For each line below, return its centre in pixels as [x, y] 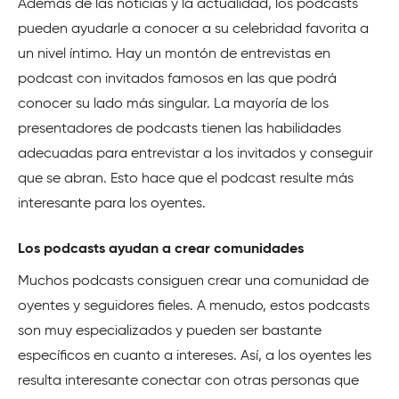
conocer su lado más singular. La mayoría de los [173, 104]
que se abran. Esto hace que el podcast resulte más [186, 179]
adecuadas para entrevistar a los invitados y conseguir [195, 154]
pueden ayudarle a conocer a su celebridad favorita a [193, 29]
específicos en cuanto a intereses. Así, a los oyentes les [195, 356]
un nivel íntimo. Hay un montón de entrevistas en [174, 54]
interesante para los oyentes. [112, 204]
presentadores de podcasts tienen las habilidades [179, 129]
